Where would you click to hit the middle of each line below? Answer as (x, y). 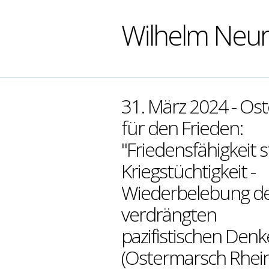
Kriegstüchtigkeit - (188, 171)
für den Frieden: (182, 128)
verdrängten (169, 214)
